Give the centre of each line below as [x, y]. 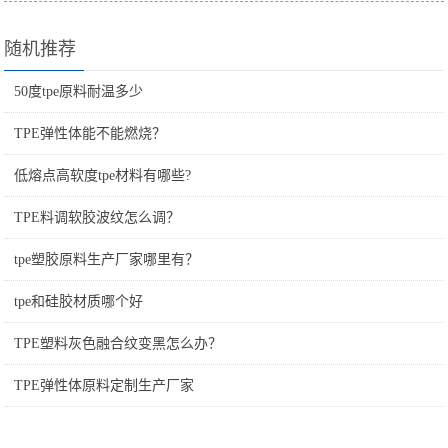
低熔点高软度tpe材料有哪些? [103, 175]
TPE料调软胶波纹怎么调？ [97, 217]
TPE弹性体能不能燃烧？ [90, 133]
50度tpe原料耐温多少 [79, 91]
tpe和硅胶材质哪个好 [79, 301]
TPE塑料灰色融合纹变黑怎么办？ [118, 343]
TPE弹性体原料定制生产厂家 [104, 385]
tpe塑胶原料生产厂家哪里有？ [107, 259]
